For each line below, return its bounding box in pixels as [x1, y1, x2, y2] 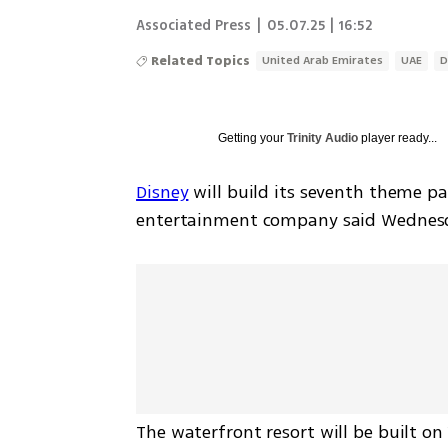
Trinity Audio [287, 130, 359, 145]
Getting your [218, 130, 288, 145]
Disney [136, 178, 189, 205]
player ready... [358, 130, 438, 145]
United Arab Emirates [262, 51, 384, 69]
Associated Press [136, 14, 252, 36]
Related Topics [151, 51, 251, 70]
